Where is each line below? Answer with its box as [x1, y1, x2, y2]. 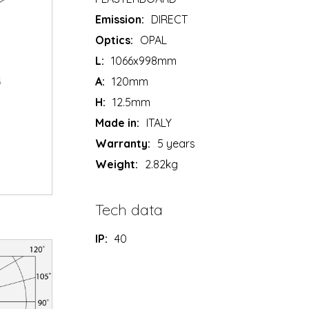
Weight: [95, 157, 139, 172]
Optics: [95, 33, 134, 48]
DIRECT [151, 12, 188, 27]
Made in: [95, 116, 140, 130]
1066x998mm [111, 54, 177, 68]
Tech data [95, 200, 163, 220]
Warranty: [95, 137, 151, 151]
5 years [157, 137, 196, 151]
